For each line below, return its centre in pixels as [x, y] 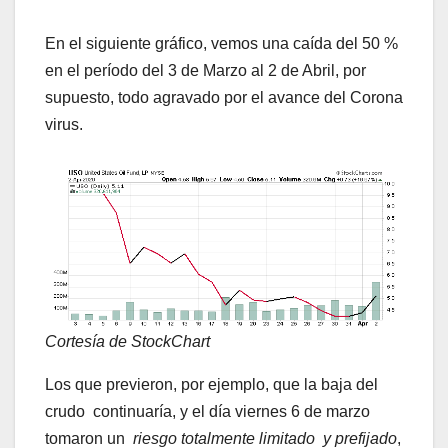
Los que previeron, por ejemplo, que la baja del [211, 385]
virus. [64, 125]
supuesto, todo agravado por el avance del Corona [224, 98]
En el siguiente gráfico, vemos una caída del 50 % [221, 44]
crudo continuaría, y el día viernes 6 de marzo [207, 412]
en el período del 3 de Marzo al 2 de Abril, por [205, 71]
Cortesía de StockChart [127, 342]
